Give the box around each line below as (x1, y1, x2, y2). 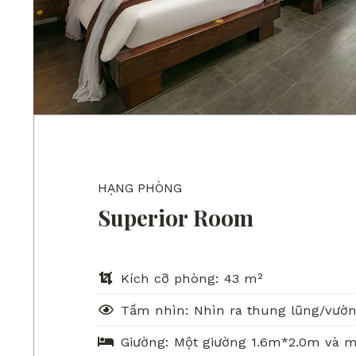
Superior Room (98, 202, 253, 232)
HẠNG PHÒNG (98, 180, 182, 195)
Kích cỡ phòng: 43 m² (120, 270, 263, 286)
